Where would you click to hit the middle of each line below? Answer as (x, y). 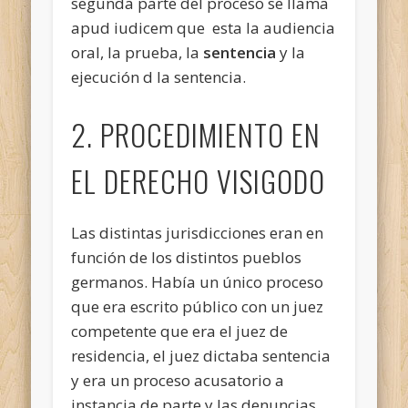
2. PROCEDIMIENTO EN (196, 134)
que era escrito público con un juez (198, 306)
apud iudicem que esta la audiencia (204, 27)
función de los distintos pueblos (187, 257)
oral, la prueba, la (138, 52)
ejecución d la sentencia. (159, 76)
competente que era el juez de (180, 331)
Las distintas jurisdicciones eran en (198, 232)
